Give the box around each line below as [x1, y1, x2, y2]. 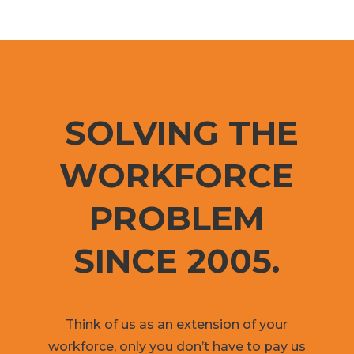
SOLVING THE [55, 111, 299, 153]
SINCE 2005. [73, 239, 281, 281]
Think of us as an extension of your [66, 316, 288, 332]
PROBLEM [88, 197, 265, 239]
